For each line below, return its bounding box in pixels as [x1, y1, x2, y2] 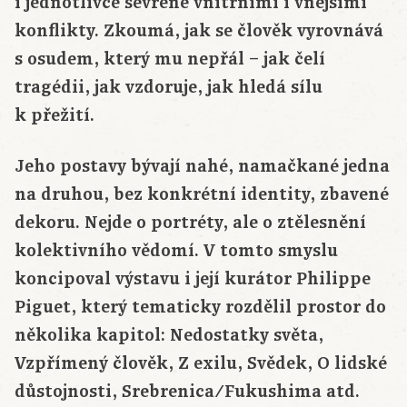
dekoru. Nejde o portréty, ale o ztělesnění [15, 211, 366, 235]
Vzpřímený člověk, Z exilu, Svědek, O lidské [15, 352, 387, 376]
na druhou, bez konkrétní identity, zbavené [15, 183, 389, 207]
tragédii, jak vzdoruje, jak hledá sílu [15, 75, 323, 100]
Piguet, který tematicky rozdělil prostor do [15, 295, 386, 320]
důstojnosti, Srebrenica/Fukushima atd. [15, 380, 360, 404]
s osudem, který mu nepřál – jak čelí [15, 47, 325, 72]
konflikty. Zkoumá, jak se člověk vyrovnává [15, 19, 383, 44]
